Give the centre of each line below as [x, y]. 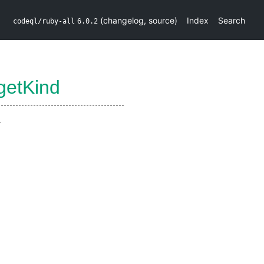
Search [232, 20]
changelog [123, 20]
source [161, 20]
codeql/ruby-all [44, 21]
